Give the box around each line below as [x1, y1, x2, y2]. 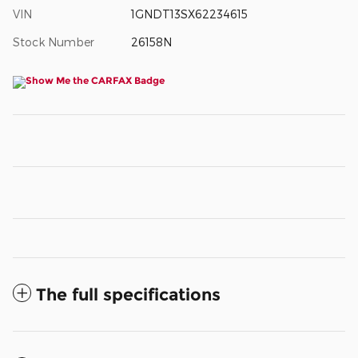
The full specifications [36, 284, 221, 305]
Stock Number [13, 35, 94, 50]
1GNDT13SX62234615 [130, 7, 248, 22]
